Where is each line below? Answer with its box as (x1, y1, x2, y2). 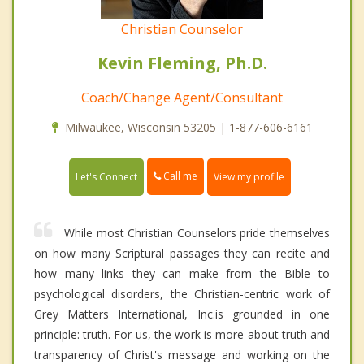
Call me (161, 169, 197, 184)
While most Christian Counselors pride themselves (64, 224, 330, 240)
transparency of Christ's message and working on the (34, 346, 330, 362)
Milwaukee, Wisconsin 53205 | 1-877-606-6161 (64, 119, 313, 136)
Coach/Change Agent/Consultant (81, 89, 283, 107)
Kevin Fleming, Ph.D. (97, 52, 267, 75)
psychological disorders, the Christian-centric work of (34, 285, 330, 301)
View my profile (214, 169, 284, 184)
